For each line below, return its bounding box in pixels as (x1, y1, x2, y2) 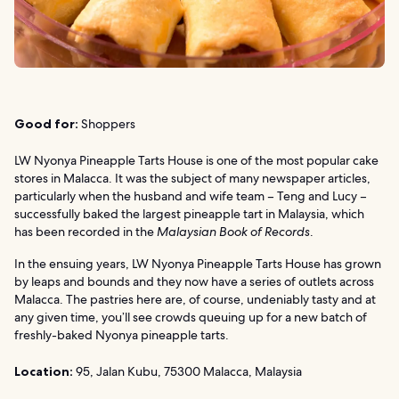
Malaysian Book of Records (157, 224, 310, 240)
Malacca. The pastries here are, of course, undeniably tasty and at (14, 291, 376, 307)
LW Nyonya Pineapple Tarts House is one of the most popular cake (14, 152, 379, 168)
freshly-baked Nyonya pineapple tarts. (14, 327, 229, 343)
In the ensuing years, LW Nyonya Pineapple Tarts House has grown (14, 256, 381, 272)
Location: (14, 363, 73, 379)
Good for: (14, 116, 78, 132)
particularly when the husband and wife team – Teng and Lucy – (14, 188, 367, 204)
